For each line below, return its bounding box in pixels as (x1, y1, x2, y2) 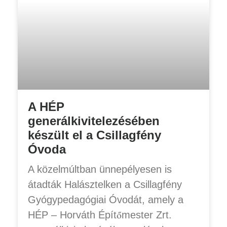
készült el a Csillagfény (28, 128, 161, 142)
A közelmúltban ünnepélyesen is (28, 163, 172, 175)
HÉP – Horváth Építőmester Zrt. (28, 209, 172, 220)
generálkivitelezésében (28, 113, 160, 128)
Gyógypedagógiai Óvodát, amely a (28, 194, 183, 205)
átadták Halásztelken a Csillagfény (28, 178, 182, 190)
